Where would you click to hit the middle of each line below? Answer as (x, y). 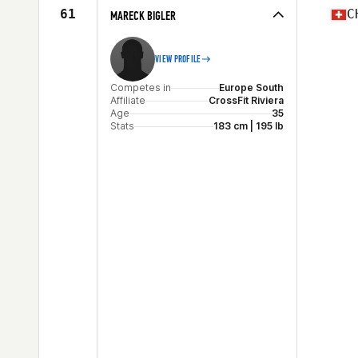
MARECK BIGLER (143, 16)
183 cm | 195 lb (249, 126)
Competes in (141, 88)
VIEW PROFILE (178, 59)
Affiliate (128, 100)
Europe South (251, 88)
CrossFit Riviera (246, 100)
